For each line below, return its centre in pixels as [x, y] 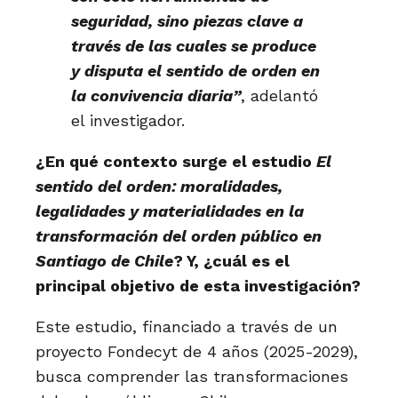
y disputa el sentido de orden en [195, 71]
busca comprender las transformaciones [192, 376]
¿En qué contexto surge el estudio [176, 161]
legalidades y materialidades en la [170, 211]
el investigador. [128, 120]
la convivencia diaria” [156, 96]
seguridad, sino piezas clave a [187, 21]
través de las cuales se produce [194, 46]
